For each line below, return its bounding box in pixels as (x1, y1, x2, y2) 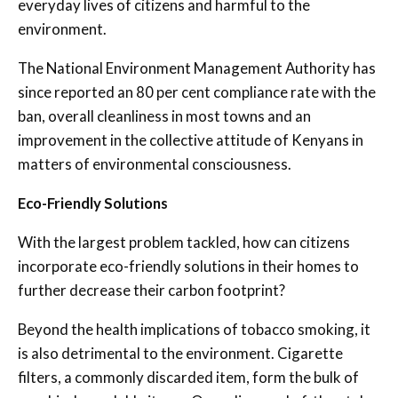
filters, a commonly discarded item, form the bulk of (18, 367, 359, 386)
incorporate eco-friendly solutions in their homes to (18, 256, 359, 275)
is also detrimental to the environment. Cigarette (18, 343, 343, 362)
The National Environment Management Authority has (18, 58, 376, 77)
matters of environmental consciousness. (18, 154, 291, 173)
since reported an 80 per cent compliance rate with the (18, 82, 376, 101)
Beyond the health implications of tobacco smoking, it (18, 319, 370, 338)
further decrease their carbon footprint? (18, 280, 285, 299)
